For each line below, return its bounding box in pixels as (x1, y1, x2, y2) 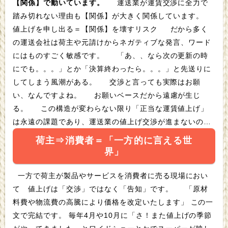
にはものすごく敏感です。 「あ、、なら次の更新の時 (13, 51, 107, 60)
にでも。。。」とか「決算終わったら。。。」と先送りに (13, 64, 211, 73)
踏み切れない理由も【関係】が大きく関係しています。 (13, 11, 206, 20)
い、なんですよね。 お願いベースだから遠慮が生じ (13, 91, 84, 99)
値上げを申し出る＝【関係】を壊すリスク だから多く (13, 24, 160, 33)
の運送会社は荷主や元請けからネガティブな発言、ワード (13, 38, 211, 46)
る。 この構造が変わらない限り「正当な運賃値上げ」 (13, 104, 31, 112)
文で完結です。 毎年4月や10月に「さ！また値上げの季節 (13, 211, 69, 219)
